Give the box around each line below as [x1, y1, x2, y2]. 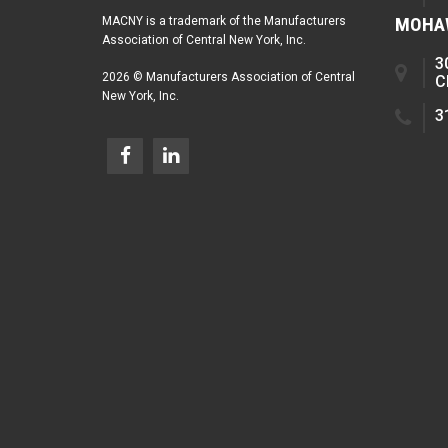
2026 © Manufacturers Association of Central [102, 70, 355, 85]
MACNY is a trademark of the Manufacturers [102, 14, 346, 29]
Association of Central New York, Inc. [102, 33, 306, 48]
